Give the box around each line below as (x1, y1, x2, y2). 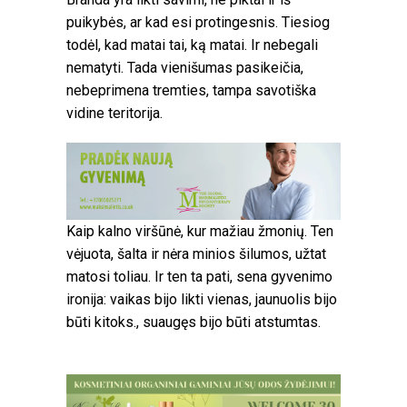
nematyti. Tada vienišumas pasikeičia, (66, 58, 303, 76)
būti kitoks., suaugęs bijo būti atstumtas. (66, 313, 321, 332)
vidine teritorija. (66, 104, 163, 122)
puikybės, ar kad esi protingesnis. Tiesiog (66, 13, 330, 31)
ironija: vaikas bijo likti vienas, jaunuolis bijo (66, 291, 337, 309)
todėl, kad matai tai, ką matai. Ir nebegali (66, 35, 318, 54)
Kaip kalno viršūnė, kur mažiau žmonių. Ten (66, 223, 333, 241)
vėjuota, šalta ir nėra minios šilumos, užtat (66, 245, 326, 263)
